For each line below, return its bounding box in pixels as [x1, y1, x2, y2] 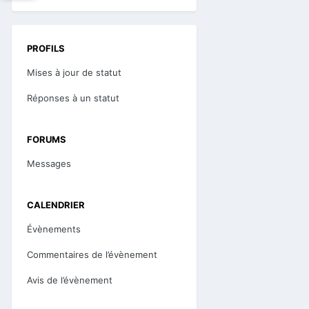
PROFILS [27, 42, 65, 54]
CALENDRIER [27, 199, 85, 210]
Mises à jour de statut [27, 66, 121, 78]
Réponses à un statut [27, 92, 119, 103]
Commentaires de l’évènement [27, 248, 157, 260]
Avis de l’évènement [27, 274, 112, 286]
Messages [27, 157, 71, 169]
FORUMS [27, 133, 66, 145]
